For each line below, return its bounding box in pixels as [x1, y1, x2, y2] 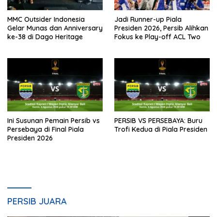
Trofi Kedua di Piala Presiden [114, 124, 207, 134]
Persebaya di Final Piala [7, 124, 84, 134]
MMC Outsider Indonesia [7, 15, 85, 24]
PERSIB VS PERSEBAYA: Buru [114, 116, 202, 125]
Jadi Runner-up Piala [114, 15, 182, 24]
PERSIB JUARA [7, 195, 67, 207]
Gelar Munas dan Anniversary [7, 23, 103, 32]
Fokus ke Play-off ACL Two [114, 32, 201, 41]
